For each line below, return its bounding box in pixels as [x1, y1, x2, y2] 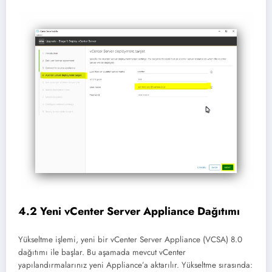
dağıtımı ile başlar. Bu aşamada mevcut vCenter [18, 246, 186, 259]
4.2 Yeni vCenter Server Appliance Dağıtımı [18, 203, 240, 219]
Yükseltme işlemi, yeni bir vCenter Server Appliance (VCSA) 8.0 [18, 234, 242, 246]
